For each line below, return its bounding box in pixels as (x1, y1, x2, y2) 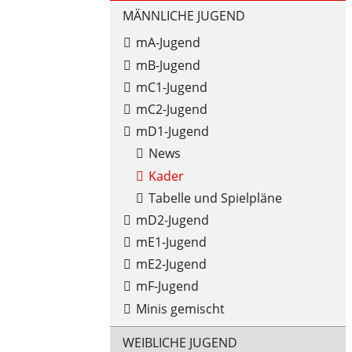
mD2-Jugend (135, 211, 209, 229)
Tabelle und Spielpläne (148, 189, 282, 207)
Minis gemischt (135, 299, 225, 317)
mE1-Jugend (135, 233, 207, 251)
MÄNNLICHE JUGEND (123, 7, 245, 25)
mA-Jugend (135, 34, 200, 52)
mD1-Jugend (135, 123, 209, 141)
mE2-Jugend (135, 255, 207, 273)
